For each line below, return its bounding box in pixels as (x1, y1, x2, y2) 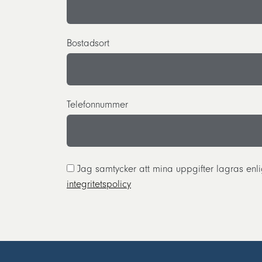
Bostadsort (67, 37, 109, 49)
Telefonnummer (67, 99, 128, 110)
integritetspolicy (67, 178, 131, 189)
